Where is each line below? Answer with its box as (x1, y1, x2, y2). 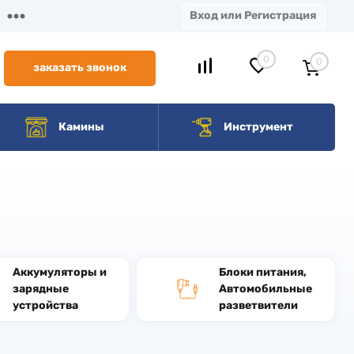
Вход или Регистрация (190, 9, 316, 22)
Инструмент (220, 120, 293, 134)
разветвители (218, 299, 298, 313)
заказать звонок (32, 61, 126, 74)
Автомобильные (218, 282, 312, 296)
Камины (56, 120, 105, 134)
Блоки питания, (218, 265, 307, 280)
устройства (12, 299, 78, 313)
